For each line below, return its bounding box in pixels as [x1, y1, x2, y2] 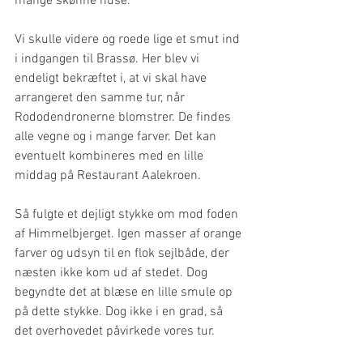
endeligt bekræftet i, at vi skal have [15, 70, 210, 87]
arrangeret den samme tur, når [15, 89, 188, 106]
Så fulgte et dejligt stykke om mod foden [15, 206, 241, 223]
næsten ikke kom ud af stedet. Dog [15, 264, 211, 281]
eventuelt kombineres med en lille [15, 147, 207, 164]
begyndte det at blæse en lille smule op [15, 284, 236, 301]
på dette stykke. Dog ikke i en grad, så [15, 303, 226, 320]
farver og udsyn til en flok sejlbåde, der [15, 245, 233, 262]
